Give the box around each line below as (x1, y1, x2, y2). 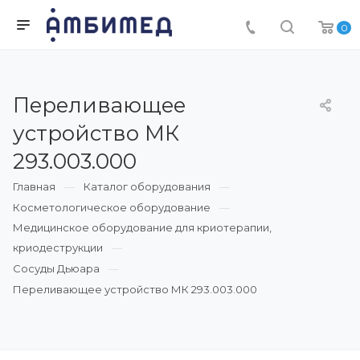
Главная (13, 180, 55, 193)
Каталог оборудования (84, 180, 211, 193)
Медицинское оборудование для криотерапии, (13, 221, 272, 234)
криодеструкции (13, 241, 103, 254)
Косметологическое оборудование (13, 201, 211, 214)
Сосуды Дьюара (13, 262, 100, 275)
